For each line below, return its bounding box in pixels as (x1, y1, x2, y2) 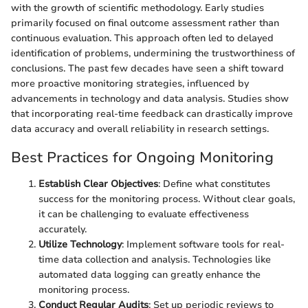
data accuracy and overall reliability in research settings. (11, 122, 269, 136)
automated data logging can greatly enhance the (38, 267, 261, 281)
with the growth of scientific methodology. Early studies (11, 1, 264, 15)
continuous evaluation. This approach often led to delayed (11, 32, 274, 45)
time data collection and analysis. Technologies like (38, 252, 271, 266)
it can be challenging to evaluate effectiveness (38, 207, 249, 221)
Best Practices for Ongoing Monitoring (11, 148, 274, 168)
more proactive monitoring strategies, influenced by (11, 77, 249, 91)
